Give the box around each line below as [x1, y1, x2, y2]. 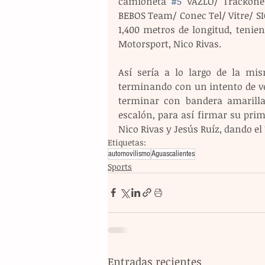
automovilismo [108, 148, 150, 159]
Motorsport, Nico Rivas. [118, 37, 221, 50]
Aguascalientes [151, 148, 195, 159]
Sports [108, 160, 132, 172]
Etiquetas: [108, 136, 146, 148]
